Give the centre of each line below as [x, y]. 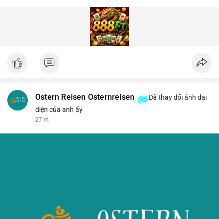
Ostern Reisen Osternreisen [85, 97]
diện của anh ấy [59, 109]
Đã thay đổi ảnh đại [177, 97]
